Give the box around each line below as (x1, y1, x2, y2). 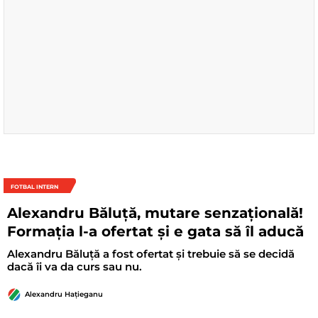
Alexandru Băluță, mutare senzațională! (7, 204, 303, 222)
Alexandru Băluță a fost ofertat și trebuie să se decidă (7, 247, 295, 261)
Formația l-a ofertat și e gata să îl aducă (7, 223, 304, 241)
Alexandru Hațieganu (25, 290, 103, 300)
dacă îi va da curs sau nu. (7, 260, 142, 274)
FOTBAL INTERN (11, 183, 58, 191)
